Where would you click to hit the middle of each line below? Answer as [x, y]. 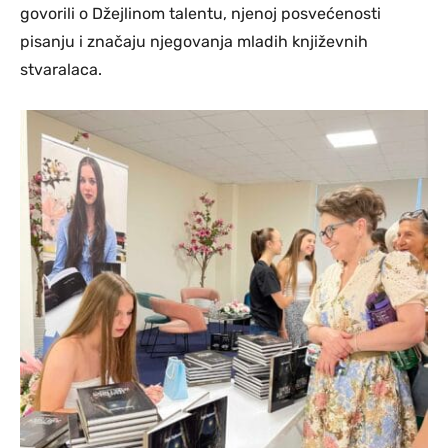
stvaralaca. [61, 69]
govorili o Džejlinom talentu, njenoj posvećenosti [200, 13]
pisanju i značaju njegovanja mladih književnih [194, 41]
